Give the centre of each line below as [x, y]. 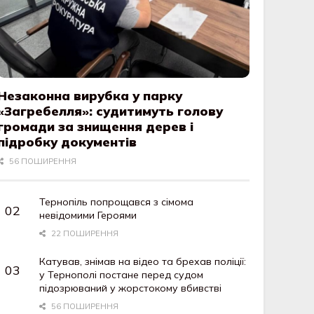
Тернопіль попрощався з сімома [117, 202]
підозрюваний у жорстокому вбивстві [131, 288]
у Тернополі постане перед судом [122, 275]
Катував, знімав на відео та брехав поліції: [143, 262]
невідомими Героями [88, 216]
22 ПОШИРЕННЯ [84, 234]
